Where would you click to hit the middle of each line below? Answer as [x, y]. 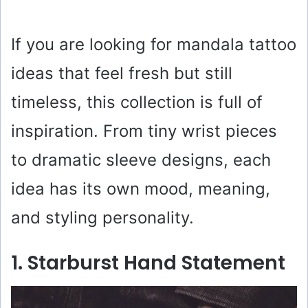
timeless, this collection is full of [137, 102]
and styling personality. [102, 217]
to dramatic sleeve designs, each [141, 159]
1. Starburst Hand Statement [148, 263]
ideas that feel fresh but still [122, 73]
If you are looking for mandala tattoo [154, 44]
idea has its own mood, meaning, [141, 188]
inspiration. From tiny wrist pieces [144, 131]
